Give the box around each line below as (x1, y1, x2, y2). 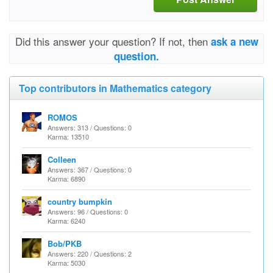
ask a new (210, 34, 258, 49)
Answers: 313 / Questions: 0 (48, 122, 132, 132)
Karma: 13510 (48, 132, 89, 141)
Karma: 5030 (48, 258, 85, 268)
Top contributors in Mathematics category (19, 81, 211, 95)
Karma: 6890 (48, 174, 85, 183)
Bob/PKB (48, 238, 82, 249)
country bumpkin (48, 196, 112, 207)
